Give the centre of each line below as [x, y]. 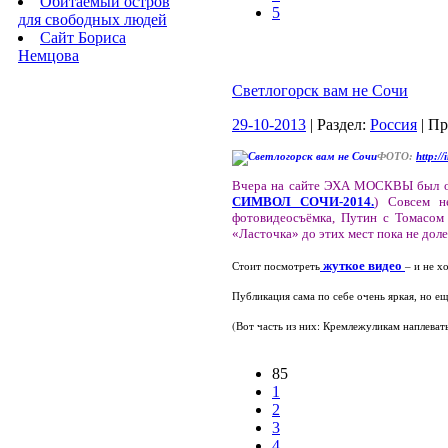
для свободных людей [92, 19]
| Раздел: [338, 124]
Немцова [48, 55]
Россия [393, 124]
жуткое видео [361, 265]
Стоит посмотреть [276, 266]
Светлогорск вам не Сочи [320, 90]
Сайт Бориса [83, 37]
